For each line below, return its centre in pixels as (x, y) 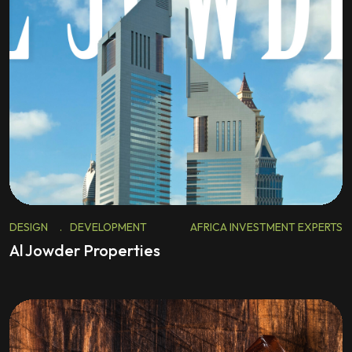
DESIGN (29, 227)
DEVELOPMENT (108, 227)
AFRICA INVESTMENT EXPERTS (266, 227)
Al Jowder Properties (85, 250)
